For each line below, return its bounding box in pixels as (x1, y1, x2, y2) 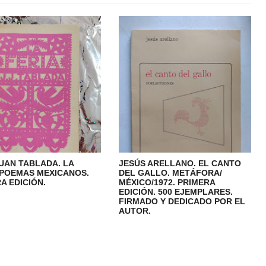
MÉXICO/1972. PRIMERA (119, 177, 216, 187)
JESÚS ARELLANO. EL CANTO (119, 158, 242, 168)
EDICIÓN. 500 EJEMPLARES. (119, 186, 233, 197)
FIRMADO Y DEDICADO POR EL (119, 196, 246, 206)
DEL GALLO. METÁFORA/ (119, 167, 223, 178)
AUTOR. (119, 205, 151, 216)
